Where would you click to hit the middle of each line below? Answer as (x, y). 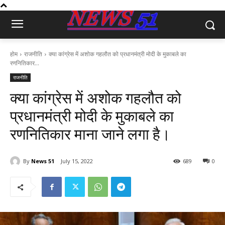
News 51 (43, 161)
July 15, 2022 (77, 161)
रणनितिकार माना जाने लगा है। (90, 134)
